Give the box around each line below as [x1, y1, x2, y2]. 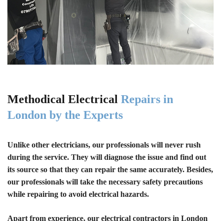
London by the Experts [7, 108, 123, 121]
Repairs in [121, 92, 173, 106]
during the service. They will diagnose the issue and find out [7, 152, 206, 161]
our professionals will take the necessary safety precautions [7, 177, 203, 186]
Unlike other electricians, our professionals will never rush [7, 140, 201, 149]
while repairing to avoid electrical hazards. [7, 189, 149, 198]
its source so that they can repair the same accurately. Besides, [7, 165, 213, 174]
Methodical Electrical [7, 92, 121, 106]
